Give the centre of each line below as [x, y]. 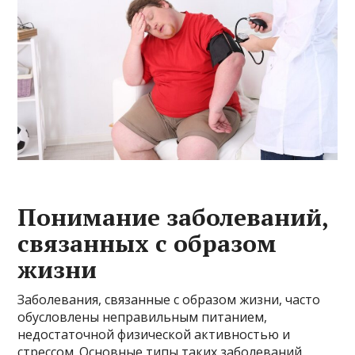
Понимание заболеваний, [173, 218]
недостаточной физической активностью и [154, 335]
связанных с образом [147, 244]
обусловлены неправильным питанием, [143, 317]
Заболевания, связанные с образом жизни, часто [169, 300]
